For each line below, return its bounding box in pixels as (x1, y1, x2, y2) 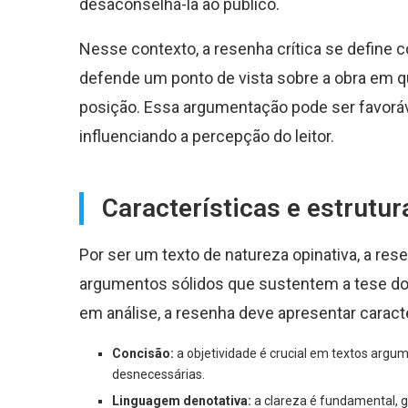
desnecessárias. (112, 366, 205, 382)
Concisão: (112, 345, 174, 361)
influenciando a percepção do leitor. (79, 126, 334, 146)
